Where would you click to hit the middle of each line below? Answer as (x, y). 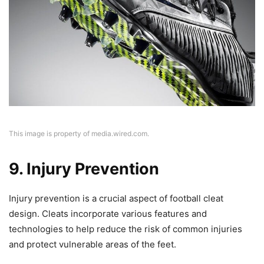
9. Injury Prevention (84, 169)
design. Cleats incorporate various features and (108, 213)
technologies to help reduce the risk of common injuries (126, 229)
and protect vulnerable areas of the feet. (93, 244)
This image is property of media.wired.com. (79, 133)
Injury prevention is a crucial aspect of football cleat (116, 198)
